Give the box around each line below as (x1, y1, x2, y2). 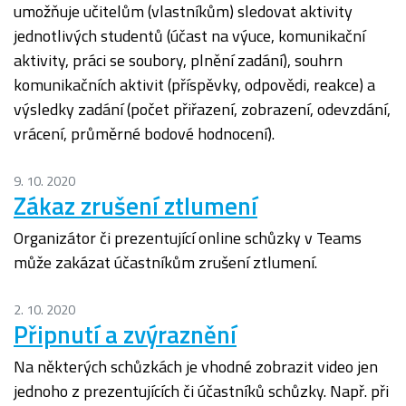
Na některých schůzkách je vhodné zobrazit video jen (14, 354, 378, 380)
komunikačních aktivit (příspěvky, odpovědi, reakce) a (14, 72, 375, 98)
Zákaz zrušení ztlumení (14, 187, 257, 225)
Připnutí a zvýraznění (14, 315, 237, 353)
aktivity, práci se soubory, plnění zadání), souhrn (14, 48, 343, 73)
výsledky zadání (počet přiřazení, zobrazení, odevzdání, (14, 97, 391, 122)
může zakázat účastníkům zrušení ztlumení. (14, 250, 317, 275)
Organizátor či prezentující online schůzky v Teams (14, 226, 362, 251)
